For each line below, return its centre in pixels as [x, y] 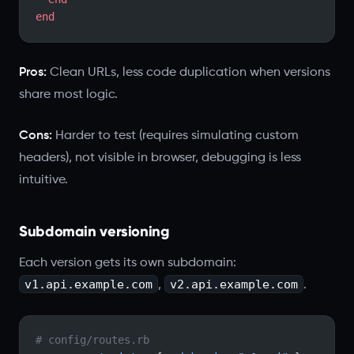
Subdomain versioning [94, 231]
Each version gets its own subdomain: [128, 263]
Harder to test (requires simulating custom [175, 136]
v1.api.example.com [88, 284]
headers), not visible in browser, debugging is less [160, 158]
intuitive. [43, 180]
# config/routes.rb [92, 340]
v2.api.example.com [233, 284]
